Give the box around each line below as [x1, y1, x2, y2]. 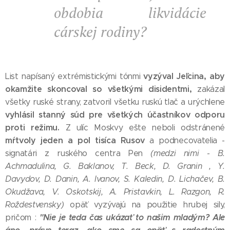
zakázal [197, 84, 225, 94]
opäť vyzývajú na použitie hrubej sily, [64, 200, 225, 209]
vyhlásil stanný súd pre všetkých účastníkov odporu [5, 109, 225, 120]
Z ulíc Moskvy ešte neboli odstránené [59, 123, 225, 132]
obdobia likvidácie [54, 3, 206, 22]
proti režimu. [5, 122, 60, 133]
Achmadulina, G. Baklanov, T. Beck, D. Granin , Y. [5, 161, 225, 171]
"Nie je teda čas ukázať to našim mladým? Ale [39, 212, 225, 223]
